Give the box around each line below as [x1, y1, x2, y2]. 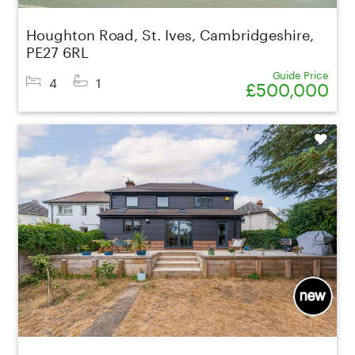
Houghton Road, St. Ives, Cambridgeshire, [26, 21, 315, 44]
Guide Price [272, 65, 329, 82]
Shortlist [294, 132, 327, 146]
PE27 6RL [26, 38, 89, 61]
